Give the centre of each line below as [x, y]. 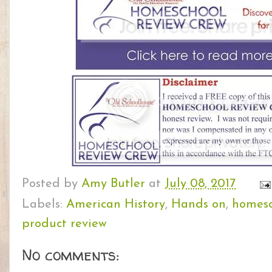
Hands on [199, 205]
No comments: [70, 255]
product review [64, 224]
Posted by [52, 184]
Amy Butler [113, 184]
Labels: [44, 205]
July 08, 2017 [200, 184]
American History [116, 205]
